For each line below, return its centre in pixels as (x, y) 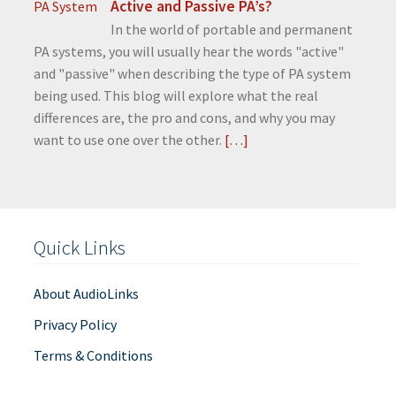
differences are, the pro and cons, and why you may (184, 118)
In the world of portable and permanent (231, 30)
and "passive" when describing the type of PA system (192, 74)
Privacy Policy (75, 324)
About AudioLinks (86, 294)
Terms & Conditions (93, 355)
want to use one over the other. (127, 140)
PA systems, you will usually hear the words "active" (188, 52)
